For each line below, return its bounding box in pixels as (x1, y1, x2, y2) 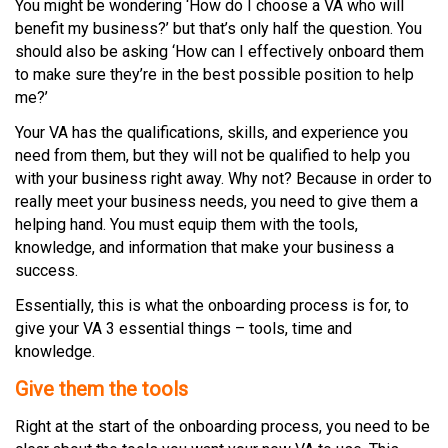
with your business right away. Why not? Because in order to (15, 169, 432, 189)
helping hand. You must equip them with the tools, (15, 215, 358, 235)
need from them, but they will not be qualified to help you (15, 146, 410, 166)
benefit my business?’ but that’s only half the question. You (15, 19, 422, 39)
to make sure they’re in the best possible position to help (15, 65, 414, 85)
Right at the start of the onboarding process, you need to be (15, 417, 430, 437)
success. (15, 261, 78, 281)
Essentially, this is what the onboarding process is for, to (15, 296, 409, 316)
